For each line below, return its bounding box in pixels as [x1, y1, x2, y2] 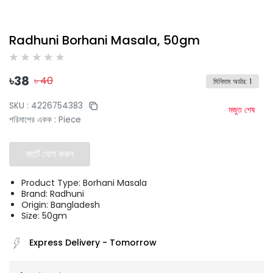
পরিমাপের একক [9, 113, 52, 126]
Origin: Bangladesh [21, 198, 100, 211]
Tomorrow [110, 236, 157, 249]
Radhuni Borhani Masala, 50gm [9, 32, 200, 49]
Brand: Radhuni [21, 187, 84, 200]
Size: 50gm [21, 209, 67, 222]
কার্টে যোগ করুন [26, 146, 74, 161]
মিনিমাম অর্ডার [213, 76, 246, 87]
